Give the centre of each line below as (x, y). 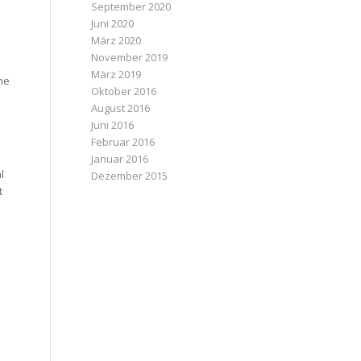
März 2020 (116, 40)
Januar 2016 (120, 159)
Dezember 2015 (130, 176)
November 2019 (130, 57)
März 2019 (116, 74)
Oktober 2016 (124, 91)
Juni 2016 (113, 125)
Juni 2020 (113, 23)
